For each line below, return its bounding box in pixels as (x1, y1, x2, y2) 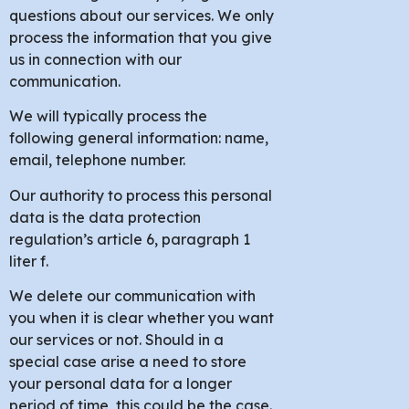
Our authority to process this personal (9, 185, 272, 204)
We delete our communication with (9, 287, 256, 306)
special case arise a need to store (9, 352, 246, 372)
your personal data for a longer (9, 374, 232, 393)
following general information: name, (9, 129, 268, 148)
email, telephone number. (9, 151, 185, 170)
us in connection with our (9, 49, 182, 68)
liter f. (9, 251, 48, 270)
